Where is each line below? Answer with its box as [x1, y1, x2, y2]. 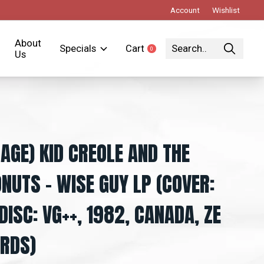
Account [170, 5, 200, 15]
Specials [59, 43, 96, 55]
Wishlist [212, 5, 240, 15]
